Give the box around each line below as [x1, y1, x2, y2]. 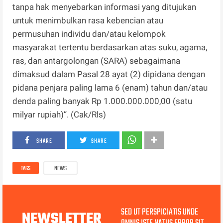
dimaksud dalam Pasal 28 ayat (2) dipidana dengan [12, 69, 206, 80]
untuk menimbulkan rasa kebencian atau [12, 15, 164, 26]
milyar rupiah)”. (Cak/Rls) [12, 110, 107, 120]
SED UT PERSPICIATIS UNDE [120, 205, 198, 220]
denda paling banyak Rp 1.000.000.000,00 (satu [12, 96, 193, 107]
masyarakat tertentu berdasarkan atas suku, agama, [12, 42, 208, 53]
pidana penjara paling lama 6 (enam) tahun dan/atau [12, 83, 208, 93]
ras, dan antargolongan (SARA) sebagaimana [12, 56, 181, 66]
